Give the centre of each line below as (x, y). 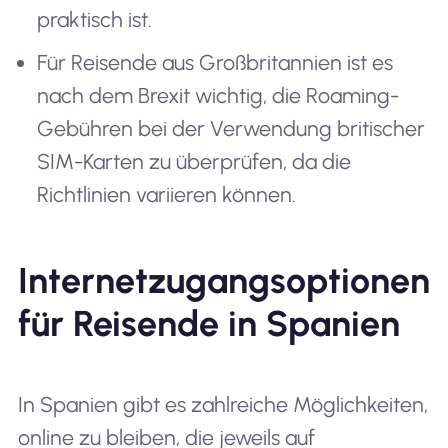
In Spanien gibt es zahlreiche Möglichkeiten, (222, 404)
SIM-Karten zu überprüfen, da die (194, 161)
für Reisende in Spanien (208, 323)
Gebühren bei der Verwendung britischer (231, 128)
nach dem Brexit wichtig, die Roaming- (218, 95)
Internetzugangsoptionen (223, 280)
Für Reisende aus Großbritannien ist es (215, 62)
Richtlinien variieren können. (167, 194)
